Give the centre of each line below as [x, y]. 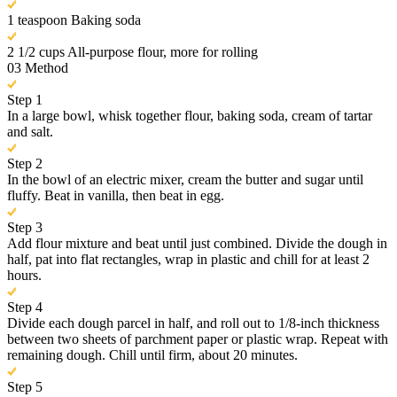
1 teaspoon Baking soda [74, 20]
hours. [24, 276]
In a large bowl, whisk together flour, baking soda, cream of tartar [190, 116]
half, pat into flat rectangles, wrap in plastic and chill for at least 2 [188, 260]
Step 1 [25, 100]
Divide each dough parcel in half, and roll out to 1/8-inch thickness [193, 323]
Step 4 [25, 307]
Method [45, 68]
